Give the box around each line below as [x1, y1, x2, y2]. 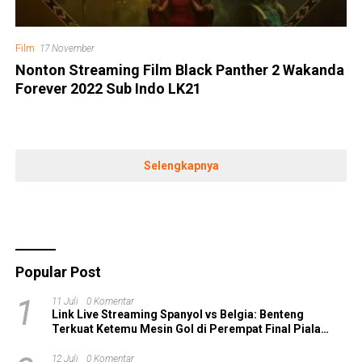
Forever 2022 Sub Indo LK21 [15, 80, 202, 98]
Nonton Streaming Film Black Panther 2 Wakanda [15, 61, 345, 79]
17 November [40, 43, 95, 55]
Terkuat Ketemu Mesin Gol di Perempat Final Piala [52, 322, 322, 336]
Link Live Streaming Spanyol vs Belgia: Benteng [52, 308, 305, 322]
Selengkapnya [143, 158, 219, 172]
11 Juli [52, 296, 79, 308]
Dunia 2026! [52, 337, 115, 351]
